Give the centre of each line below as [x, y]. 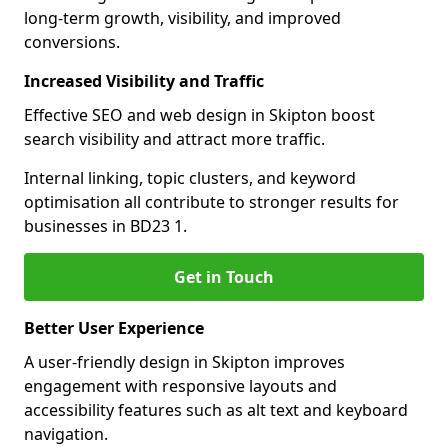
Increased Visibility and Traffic [144, 81]
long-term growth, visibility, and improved [182, 18]
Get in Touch [224, 277]
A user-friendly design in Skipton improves [184, 362]
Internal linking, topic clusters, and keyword [190, 178]
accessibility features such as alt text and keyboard [216, 410]
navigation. [66, 434]
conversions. [72, 42]
